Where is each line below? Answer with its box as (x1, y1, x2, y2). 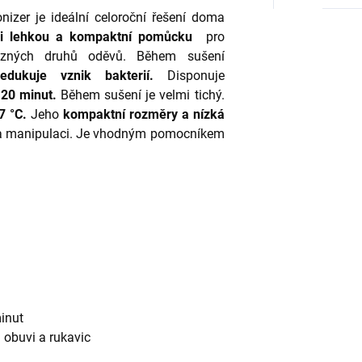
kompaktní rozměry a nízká (62, 107, 225, 123)
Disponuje (166, 68, 225, 84)
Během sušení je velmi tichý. (61, 87, 225, 103)
